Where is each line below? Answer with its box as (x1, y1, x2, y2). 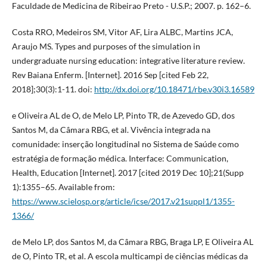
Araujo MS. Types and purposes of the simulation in (11, 41, 200, 52)
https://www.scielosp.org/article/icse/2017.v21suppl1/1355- (11, 196, 235, 207)
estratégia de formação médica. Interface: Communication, (11, 153, 228, 164)
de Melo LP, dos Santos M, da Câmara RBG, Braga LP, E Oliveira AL (11, 237, 253, 247)
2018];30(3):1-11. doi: (11, 84, 94, 95)
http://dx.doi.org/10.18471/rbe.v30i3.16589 (94, 84, 254, 95)
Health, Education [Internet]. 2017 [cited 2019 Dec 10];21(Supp (11, 167, 244, 178)
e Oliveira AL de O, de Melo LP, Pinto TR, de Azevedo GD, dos (11, 110, 235, 121)
